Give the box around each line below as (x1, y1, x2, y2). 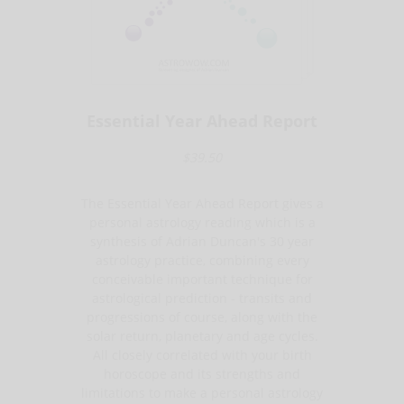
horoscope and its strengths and (104, 364, 300, 382)
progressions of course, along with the (87, 308, 317, 326)
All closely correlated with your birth (92, 345, 312, 363)
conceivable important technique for (91, 270, 313, 288)
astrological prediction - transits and (92, 289, 312, 307)
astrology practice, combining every (95, 251, 309, 269)
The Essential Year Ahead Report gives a (80, 194, 324, 212)
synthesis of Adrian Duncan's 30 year (90, 232, 314, 250)
